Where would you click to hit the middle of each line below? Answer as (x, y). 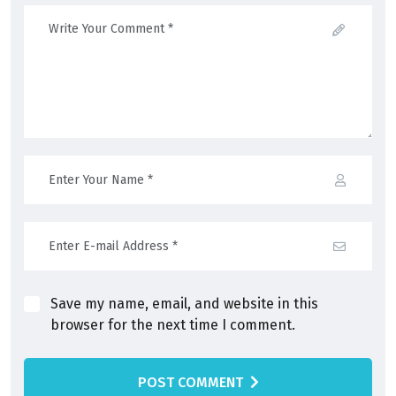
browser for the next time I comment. (173, 324)
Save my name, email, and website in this (184, 303)
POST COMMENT (190, 382)
